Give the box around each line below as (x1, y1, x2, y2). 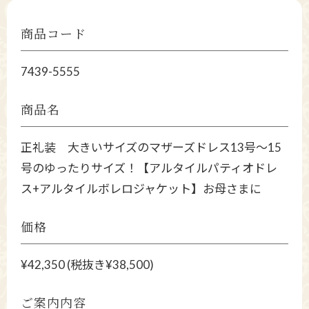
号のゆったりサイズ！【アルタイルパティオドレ (21, 161, 277, 176)
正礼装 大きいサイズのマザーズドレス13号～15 (21, 140, 281, 155)
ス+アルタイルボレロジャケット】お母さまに (21, 181, 261, 197)
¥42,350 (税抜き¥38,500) (21, 257, 154, 272)
